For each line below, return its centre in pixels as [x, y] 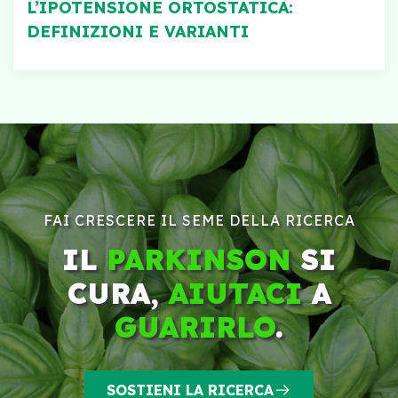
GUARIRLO [195, 326]
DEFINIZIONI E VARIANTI [138, 31]
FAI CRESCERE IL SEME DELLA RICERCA [199, 220]
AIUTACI [240, 293]
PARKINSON [199, 259]
